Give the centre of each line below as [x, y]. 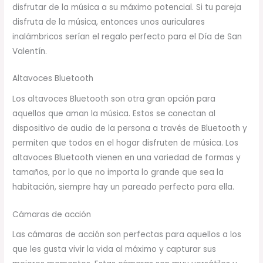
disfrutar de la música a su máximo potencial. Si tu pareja [127, 7]
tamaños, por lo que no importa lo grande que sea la [118, 173]
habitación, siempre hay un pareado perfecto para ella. [124, 187]
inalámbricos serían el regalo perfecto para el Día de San [127, 36]
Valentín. [30, 51]
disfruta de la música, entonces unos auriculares [109, 22]
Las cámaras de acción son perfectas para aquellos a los [127, 235]
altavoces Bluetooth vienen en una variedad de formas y [127, 158]
